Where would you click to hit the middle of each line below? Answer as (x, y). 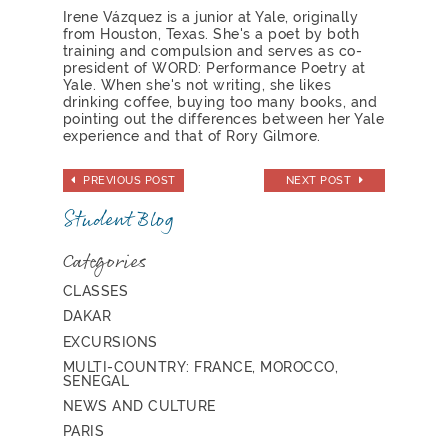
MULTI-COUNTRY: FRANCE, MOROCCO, (200, 366)
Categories (104, 262)
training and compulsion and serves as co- (212, 50)
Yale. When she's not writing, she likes (197, 84)
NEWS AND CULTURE (139, 405)
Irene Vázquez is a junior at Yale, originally (210, 16)
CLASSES (95, 291)
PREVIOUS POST (129, 180)
